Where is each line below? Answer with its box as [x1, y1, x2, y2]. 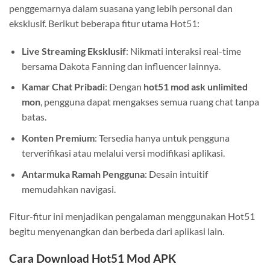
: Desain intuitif [144, 168, 208, 180]
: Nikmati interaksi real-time [125, 45, 241, 57]
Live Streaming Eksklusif [21, 45, 126, 57]
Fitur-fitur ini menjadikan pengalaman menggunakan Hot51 [9, 210, 255, 222]
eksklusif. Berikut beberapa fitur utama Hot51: [9, 17, 199, 30]
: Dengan [104, 81, 143, 93]
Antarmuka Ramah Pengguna [21, 168, 145, 180]
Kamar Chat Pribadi [21, 81, 105, 93]
